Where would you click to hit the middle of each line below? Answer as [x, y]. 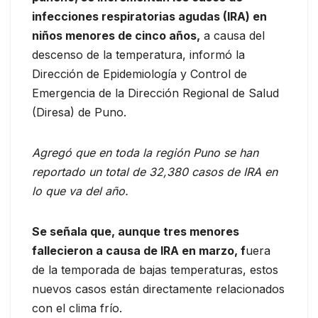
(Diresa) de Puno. [79, 112]
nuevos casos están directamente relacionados [158, 289]
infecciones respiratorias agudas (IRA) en [149, 16]
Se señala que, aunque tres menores [136, 231]
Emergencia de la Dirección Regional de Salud [155, 93]
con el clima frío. [77, 308]
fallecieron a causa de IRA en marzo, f [139, 250]
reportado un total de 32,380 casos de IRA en [155, 171]
